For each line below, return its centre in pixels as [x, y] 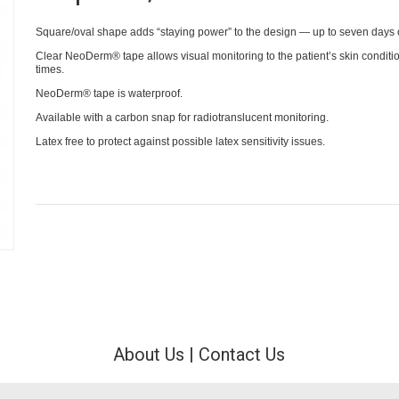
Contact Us [242, 355]
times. [49, 69]
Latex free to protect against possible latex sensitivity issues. [180, 141]
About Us [149, 355]
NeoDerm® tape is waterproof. [109, 93]
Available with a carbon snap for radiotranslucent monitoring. [182, 117]
